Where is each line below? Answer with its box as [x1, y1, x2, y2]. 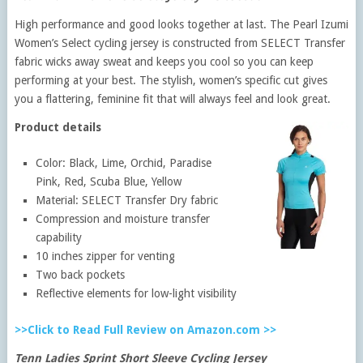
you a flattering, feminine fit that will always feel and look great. [14, 92, 331, 105]
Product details [14, 121, 101, 134]
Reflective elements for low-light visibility [36, 287, 237, 300]
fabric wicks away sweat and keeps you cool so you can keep [14, 55, 314, 68]
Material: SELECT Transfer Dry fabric [36, 194, 219, 207]
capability [36, 231, 83, 244]
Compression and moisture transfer [36, 212, 211, 225]
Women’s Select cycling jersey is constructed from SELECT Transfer [14, 36, 345, 49]
